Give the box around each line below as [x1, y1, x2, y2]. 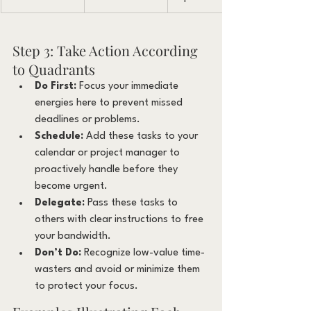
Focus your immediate [76, 81, 181, 92]
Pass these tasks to [85, 197, 180, 208]
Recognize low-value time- [81, 247, 205, 258]
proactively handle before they [35, 164, 180, 175]
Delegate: [35, 197, 85, 208]
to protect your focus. [35, 280, 138, 292]
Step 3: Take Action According [12, 40, 201, 60]
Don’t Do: [35, 247, 81, 258]
